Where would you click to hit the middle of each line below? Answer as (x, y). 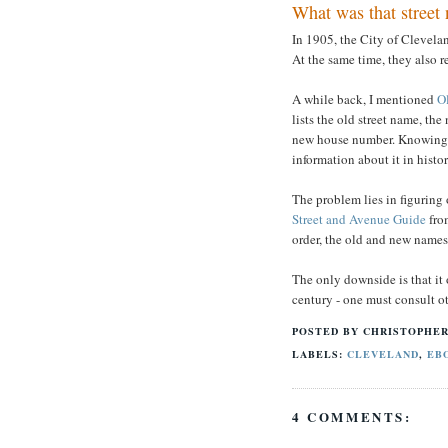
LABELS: (320, 353)
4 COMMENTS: (352, 417)
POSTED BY (328, 330)
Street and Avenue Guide (359, 218)
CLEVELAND (383, 353)
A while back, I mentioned (364, 98)
